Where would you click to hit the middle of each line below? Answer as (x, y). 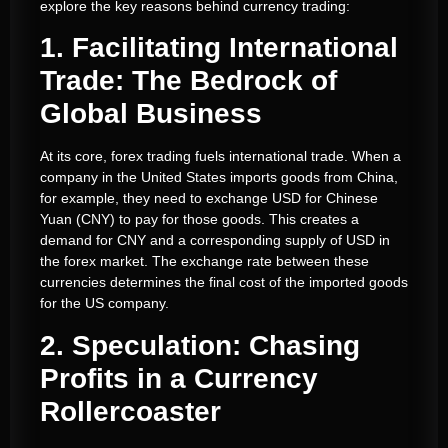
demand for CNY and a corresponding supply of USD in (215, 240)
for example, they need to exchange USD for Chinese (209, 198)
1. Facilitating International (219, 48)
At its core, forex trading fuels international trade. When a (220, 156)
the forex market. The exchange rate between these (204, 261)
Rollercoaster (130, 411)
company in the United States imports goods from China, (219, 177)
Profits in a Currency (179, 378)
